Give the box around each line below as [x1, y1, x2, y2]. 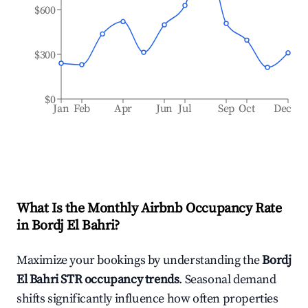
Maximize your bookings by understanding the [16, 252, 263, 268]
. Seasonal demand [179, 272, 276, 287]
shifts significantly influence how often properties [16, 291, 278, 307]
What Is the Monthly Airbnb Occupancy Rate [16, 200, 282, 217]
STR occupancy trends [58, 272, 179, 287]
